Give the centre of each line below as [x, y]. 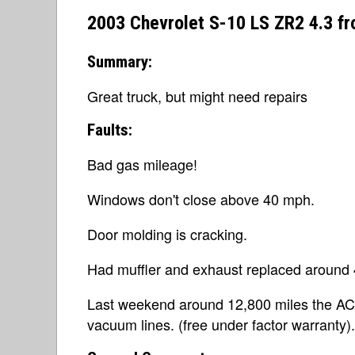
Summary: [120, 61]
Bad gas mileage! [142, 164]
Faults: [110, 130]
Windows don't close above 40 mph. [201, 198]
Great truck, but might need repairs [197, 95]
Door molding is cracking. [167, 233]
